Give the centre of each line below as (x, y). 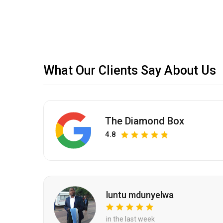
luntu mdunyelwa (140, 195)
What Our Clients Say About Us (130, 70)
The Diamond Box (145, 121)
